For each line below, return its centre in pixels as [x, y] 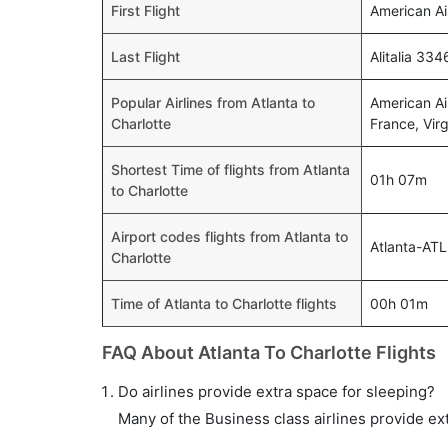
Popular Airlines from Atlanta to [213, 102]
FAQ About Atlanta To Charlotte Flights [269, 352]
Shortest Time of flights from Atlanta [230, 169]
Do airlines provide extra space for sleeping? [276, 391]
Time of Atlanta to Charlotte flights [224, 303]
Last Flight [145, 56]
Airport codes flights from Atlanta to [229, 236]
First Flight [145, 10]
